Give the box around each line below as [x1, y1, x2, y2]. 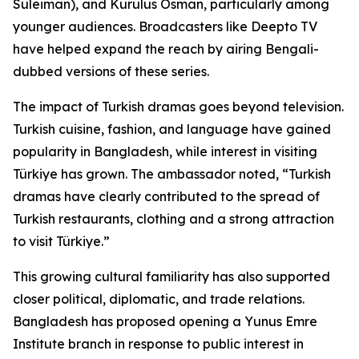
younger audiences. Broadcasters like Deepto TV [13, 18, 317, 34]
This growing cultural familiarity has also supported [13, 268, 330, 284]
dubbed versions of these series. [13, 63, 209, 79]
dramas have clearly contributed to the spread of [13, 188, 320, 204]
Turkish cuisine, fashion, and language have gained [13, 121, 331, 137]
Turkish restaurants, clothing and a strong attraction [13, 211, 334, 227]
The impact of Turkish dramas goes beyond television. [13, 99, 344, 115]
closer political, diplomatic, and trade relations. [13, 291, 305, 307]
